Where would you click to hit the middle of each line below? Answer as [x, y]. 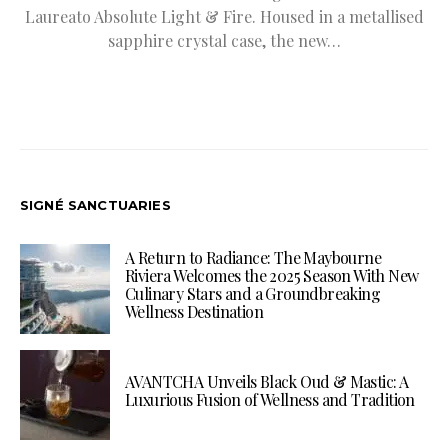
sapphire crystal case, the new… [224, 40]
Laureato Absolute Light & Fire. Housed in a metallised [224, 16]
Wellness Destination [194, 311]
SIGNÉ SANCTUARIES [95, 204]
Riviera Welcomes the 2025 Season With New [272, 275]
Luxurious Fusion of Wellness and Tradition [270, 399]
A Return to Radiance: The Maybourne [253, 257]
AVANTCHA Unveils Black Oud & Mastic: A [267, 381]
